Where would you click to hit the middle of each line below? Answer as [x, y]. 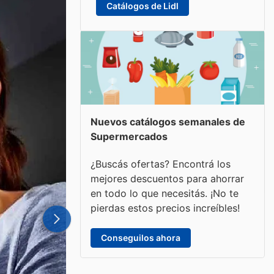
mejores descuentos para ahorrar [167, 178]
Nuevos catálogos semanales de [168, 122]
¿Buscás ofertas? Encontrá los [161, 164]
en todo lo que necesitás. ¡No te [165, 193]
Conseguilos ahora [141, 237]
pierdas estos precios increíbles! [165, 208]
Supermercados [129, 136]
